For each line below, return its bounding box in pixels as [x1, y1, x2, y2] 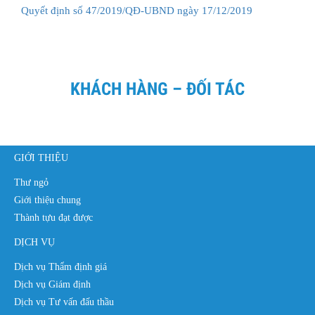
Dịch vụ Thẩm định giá [14, 261, 107, 272]
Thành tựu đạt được [14, 212, 93, 223]
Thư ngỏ [14, 176, 49, 188]
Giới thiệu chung [14, 194, 81, 205]
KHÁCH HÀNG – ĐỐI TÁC [70, 78, 245, 99]
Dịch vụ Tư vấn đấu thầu [14, 296, 114, 307]
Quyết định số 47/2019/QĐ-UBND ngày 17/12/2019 [21, 4, 252, 16]
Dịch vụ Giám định [14, 278, 91, 290]
